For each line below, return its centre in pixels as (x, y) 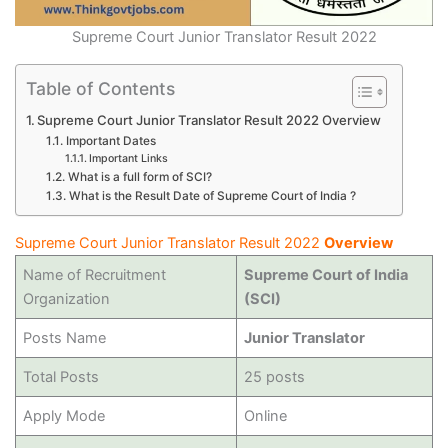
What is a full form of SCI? (139, 177)
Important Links (129, 158)
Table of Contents (100, 88)
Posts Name (64, 337)
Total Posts (60, 376)
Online (265, 415)
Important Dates (110, 141)
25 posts (274, 376)
